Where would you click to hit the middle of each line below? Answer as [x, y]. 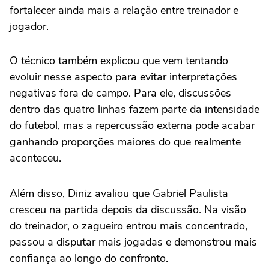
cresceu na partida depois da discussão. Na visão [128, 210]
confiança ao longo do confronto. [89, 258]
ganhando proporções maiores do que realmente [125, 142]
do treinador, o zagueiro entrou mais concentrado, [128, 226]
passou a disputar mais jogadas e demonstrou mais [133, 242]
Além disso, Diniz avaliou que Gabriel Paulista [119, 194]
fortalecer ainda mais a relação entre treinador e [124, 11]
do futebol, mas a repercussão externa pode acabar [132, 126]
